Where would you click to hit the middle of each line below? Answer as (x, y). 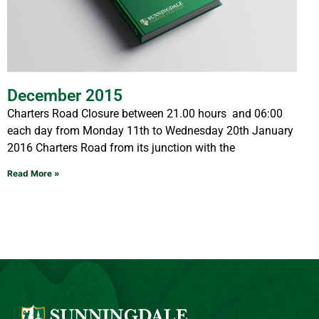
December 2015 (65, 96)
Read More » (33, 174)
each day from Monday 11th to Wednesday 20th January (150, 131)
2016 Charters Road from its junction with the (121, 148)
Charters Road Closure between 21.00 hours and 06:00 (145, 114)
